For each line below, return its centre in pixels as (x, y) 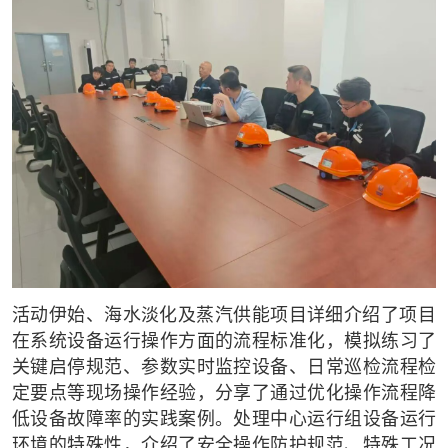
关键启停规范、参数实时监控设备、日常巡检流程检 (224, 367)
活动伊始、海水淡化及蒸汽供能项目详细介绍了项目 (224, 315)
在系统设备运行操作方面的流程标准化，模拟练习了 (224, 341)
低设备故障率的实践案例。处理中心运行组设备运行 (224, 419)
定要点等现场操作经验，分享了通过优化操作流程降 (224, 393)
